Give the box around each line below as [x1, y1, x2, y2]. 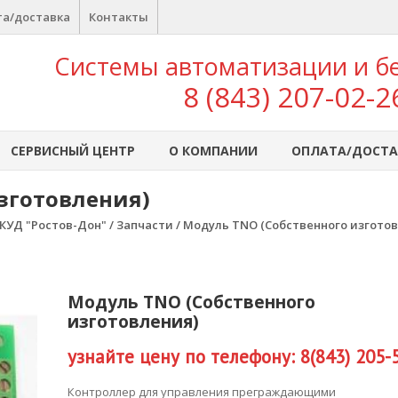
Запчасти [116, 217, 173, 233]
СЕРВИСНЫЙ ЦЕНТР [11, 142, 135, 159]
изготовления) [68, 309, 200, 333]
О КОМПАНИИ [169, 142, 258, 159]
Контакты [89, 9, 148, 25]
